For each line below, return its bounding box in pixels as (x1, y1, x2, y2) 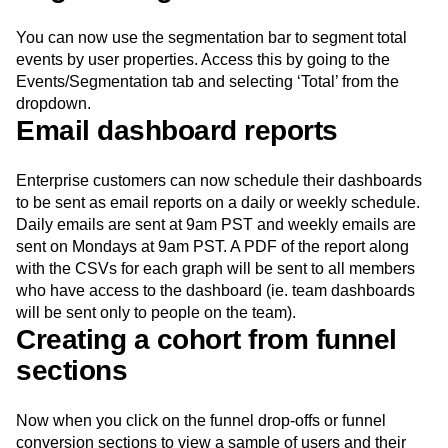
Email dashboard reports (16, 115, 338, 147)
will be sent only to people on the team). (16, 304, 296, 322)
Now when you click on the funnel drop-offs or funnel (16, 412, 386, 430)
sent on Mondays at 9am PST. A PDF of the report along (16, 238, 409, 256)
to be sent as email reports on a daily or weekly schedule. (16, 194, 420, 212)
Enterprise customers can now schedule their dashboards (16, 172, 422, 190)
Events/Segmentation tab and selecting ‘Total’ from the (16, 73, 399, 91)
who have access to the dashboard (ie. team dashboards (16, 282, 415, 300)
